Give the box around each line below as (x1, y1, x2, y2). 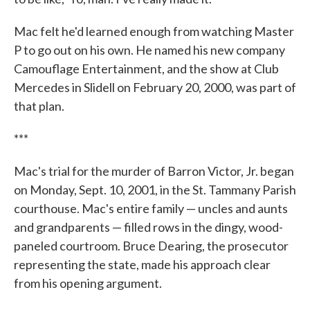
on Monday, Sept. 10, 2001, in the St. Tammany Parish (14, 181, 296, 197)
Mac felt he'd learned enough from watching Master (14, 23, 294, 39)
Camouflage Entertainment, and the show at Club (14, 60, 279, 76)
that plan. (14, 98, 64, 113)
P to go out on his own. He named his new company (14, 42, 285, 57)
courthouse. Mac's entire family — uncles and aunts (14, 200, 288, 216)
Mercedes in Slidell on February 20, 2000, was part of (14, 79, 296, 95)
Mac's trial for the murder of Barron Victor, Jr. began (14, 163, 294, 179)
